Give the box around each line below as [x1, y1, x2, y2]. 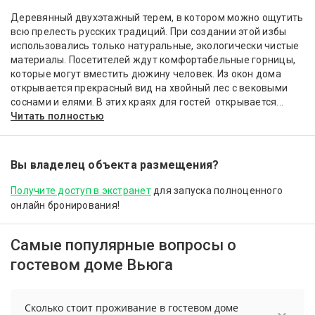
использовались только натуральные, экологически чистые [11, 40, 300, 52]
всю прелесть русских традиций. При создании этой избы [11, 26, 287, 38]
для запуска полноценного [150, 185, 283, 197]
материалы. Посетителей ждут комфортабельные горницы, [11, 54, 298, 66]
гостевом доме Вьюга [11, 256, 173, 274]
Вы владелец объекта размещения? [11, 158, 219, 172]
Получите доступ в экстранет [11, 185, 151, 197]
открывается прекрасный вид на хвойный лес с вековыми [11, 82, 288, 94]
